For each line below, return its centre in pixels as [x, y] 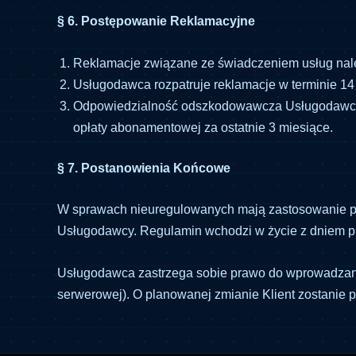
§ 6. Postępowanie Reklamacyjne [156, 21]
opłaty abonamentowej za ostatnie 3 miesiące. [203, 127]
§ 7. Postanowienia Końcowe [144, 168]
